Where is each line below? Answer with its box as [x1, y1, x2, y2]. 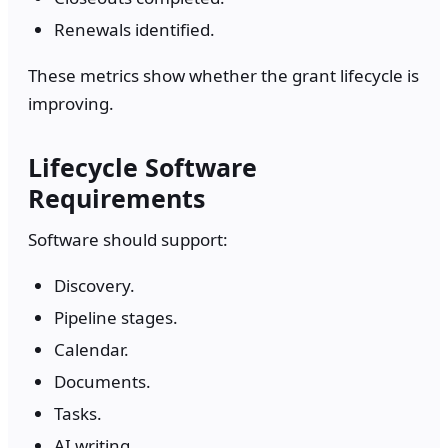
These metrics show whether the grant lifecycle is [28, 63, 419, 87]
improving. [28, 91, 114, 115]
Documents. [54, 369, 151, 393]
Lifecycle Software [28, 149, 257, 184]
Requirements [28, 180, 205, 215]
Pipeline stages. [54, 305, 178, 329]
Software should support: [28, 227, 228, 251]
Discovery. [54, 273, 135, 297]
